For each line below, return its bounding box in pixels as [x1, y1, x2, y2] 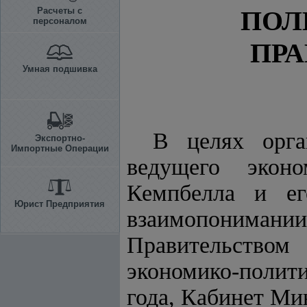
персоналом [32, 16, 87, 26]
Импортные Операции [10, 143, 109, 153]
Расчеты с [37, 5, 82, 16]
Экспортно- [34, 133, 85, 143]
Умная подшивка [22, 64, 97, 74]
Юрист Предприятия [14, 199, 105, 209]
